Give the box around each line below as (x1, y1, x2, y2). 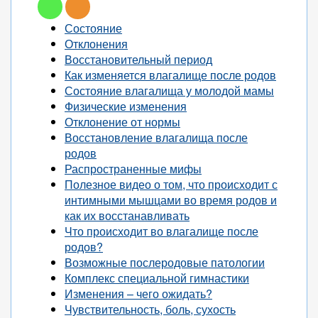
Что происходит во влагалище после (65, 223, 258, 239)
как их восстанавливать (65, 207, 190, 224)
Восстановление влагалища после (65, 129, 248, 146)
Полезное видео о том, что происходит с (65, 176, 278, 192)
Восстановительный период (65, 51, 212, 67)
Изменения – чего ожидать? (65, 285, 212, 302)
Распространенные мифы (65, 160, 202, 177)
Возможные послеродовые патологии (65, 254, 265, 270)
